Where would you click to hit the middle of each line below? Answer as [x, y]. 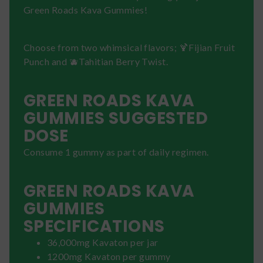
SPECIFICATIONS [94, 226]
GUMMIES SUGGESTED [116, 118]
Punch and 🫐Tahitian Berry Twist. [96, 61]
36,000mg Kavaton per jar [103, 242]
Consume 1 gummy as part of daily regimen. [116, 151]
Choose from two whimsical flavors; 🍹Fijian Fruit [129, 47]
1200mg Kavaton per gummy [109, 256]
